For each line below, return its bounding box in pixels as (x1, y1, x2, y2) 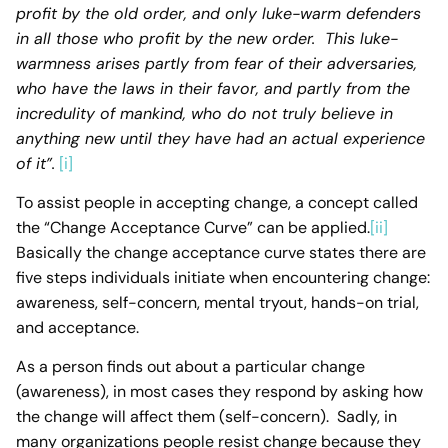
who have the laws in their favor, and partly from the (16, 77, 410, 99)
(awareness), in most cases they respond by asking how (16, 381, 423, 403)
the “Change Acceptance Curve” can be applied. (16, 217, 370, 239)
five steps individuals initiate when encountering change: (16, 267, 430, 289)
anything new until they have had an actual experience (16, 127, 425, 149)
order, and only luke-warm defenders (143, 2, 421, 24)
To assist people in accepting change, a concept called (16, 192, 418, 214)
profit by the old (16, 2, 143, 24)
